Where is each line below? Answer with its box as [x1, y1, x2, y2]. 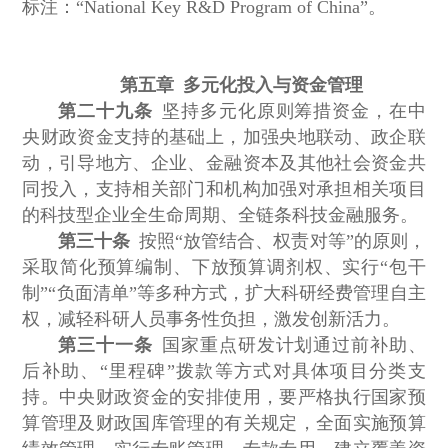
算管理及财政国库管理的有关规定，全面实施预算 [22, 413, 426, 434]
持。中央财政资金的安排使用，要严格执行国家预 [22, 387, 426, 408]
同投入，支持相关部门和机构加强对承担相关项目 [22, 179, 426, 200]
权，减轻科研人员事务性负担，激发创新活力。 [22, 309, 401, 330]
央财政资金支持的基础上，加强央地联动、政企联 [22, 127, 426, 148]
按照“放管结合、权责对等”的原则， [130, 231, 426, 252]
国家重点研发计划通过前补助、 [152, 335, 426, 356]
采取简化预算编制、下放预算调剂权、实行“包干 [22, 257, 426, 278]
